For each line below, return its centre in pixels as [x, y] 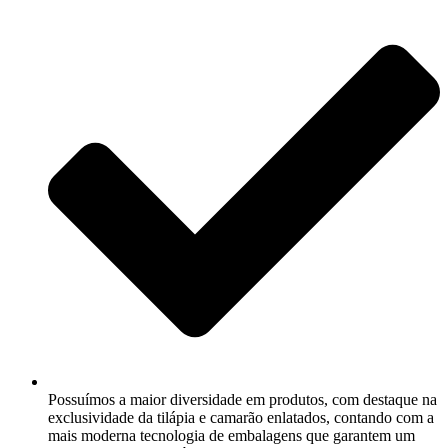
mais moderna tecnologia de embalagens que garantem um [231, 436]
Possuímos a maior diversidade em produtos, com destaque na [242, 400]
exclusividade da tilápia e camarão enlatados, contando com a [241, 418]
